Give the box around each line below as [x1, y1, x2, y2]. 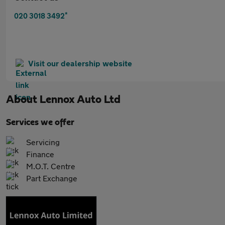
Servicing [26, 137, 60, 147]
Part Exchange [26, 173, 77, 183]
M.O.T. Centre [26, 161, 75, 171]
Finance [26, 149, 54, 159]
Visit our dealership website [28, 58, 132, 68]
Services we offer [6, 118, 74, 127]
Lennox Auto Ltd [40, 94, 121, 105]
